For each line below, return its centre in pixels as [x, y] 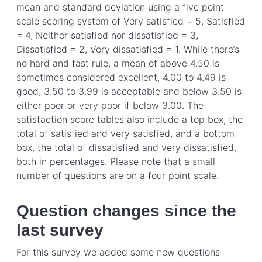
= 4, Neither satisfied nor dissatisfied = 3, [107, 35]
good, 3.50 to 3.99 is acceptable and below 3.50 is [129, 91]
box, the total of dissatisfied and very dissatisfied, [126, 147]
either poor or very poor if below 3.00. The [110, 105]
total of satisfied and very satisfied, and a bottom [125, 133]
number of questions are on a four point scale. [118, 175]
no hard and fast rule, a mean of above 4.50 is [118, 63]
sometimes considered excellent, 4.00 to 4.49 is [121, 77]
